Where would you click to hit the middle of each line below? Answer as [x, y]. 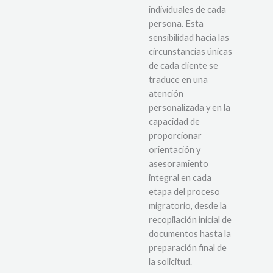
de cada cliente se [183, 65]
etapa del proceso [184, 191]
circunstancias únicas [190, 51]
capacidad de [174, 121]
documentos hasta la [190, 233]
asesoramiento [179, 163]
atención [166, 93]
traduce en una [178, 79]
